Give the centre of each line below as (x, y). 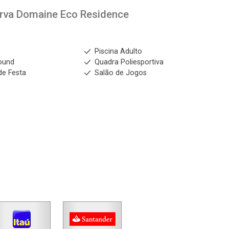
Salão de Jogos (120, 73)
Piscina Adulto (118, 51)
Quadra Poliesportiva (129, 62)
